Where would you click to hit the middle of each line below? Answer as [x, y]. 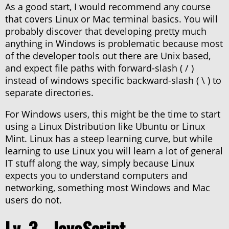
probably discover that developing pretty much [106, 31]
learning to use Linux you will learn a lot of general [114, 151]
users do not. [33, 200]
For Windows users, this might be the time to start [113, 114]
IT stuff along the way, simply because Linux [100, 163]
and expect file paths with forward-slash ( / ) [99, 68]
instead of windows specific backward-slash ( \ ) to [113, 81]
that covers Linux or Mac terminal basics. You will [111, 19]
